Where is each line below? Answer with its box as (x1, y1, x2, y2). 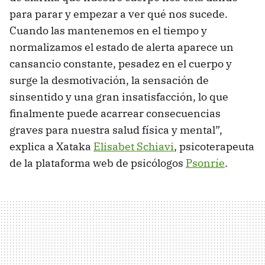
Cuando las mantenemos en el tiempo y (9, 24, 207, 38)
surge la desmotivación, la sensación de (9, 73, 209, 88)
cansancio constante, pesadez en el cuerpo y (9, 57, 232, 71)
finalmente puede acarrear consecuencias (9, 106, 221, 121)
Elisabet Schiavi (93, 140, 174, 154)
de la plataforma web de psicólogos (9, 156, 186, 170)
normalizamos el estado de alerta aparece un (9, 40, 234, 54)
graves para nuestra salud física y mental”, (9, 123, 222, 137)
